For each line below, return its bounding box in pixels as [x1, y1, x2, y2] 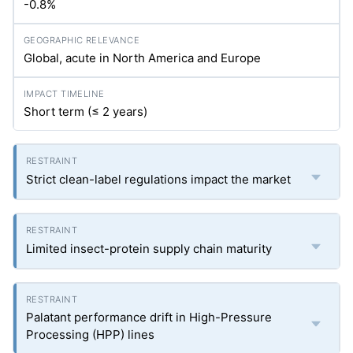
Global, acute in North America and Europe [24, 50, 261, 65]
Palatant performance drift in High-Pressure [26, 310, 272, 325]
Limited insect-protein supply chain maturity [26, 241, 272, 256]
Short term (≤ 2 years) [24, 104, 147, 119]
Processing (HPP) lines [26, 327, 154, 342]
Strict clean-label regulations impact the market [26, 172, 291, 187]
